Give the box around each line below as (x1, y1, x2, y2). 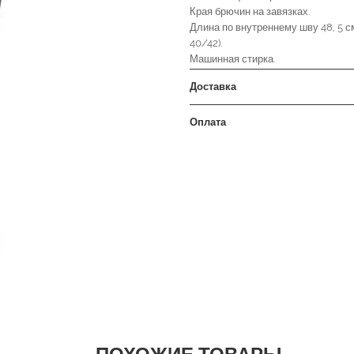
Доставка (190, 81, 236, 92)
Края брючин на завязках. (190, 6, 310, 17)
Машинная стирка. (190, 53, 275, 65)
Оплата (190, 116, 226, 128)
